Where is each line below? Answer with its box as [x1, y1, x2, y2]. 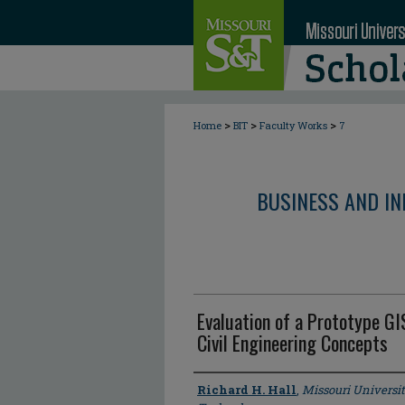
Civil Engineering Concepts [197, 328, 388, 357]
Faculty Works [259, 118, 327, 132]
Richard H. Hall [197, 381, 297, 398]
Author [193, 375, 240, 402]
